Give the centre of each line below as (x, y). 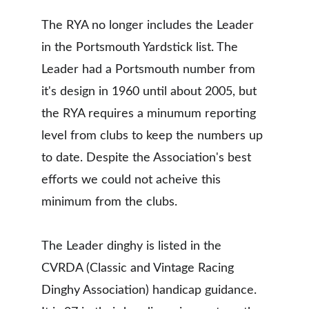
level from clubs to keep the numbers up (154, 136)
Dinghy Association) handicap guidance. (151, 290)
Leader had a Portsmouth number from (150, 70)
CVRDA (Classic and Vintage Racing (139, 268)
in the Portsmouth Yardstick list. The (141, 48)
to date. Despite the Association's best (148, 158)
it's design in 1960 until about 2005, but (151, 92)
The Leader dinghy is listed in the (133, 246)
